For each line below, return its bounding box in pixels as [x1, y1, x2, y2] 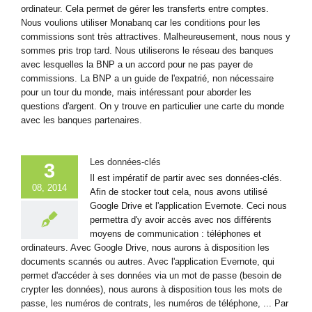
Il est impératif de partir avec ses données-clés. [90, 172, 282, 183]
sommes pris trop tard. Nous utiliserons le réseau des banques [21, 45, 274, 56]
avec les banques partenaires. [21, 114, 142, 125]
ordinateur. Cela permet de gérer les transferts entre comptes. [21, 3, 269, 14]
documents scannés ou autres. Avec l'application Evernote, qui [21, 256, 274, 267]
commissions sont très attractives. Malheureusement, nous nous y [21, 31, 290, 42]
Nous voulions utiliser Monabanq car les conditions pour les [21, 17, 260, 28]
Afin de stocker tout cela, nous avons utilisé [90, 186, 267, 197]
